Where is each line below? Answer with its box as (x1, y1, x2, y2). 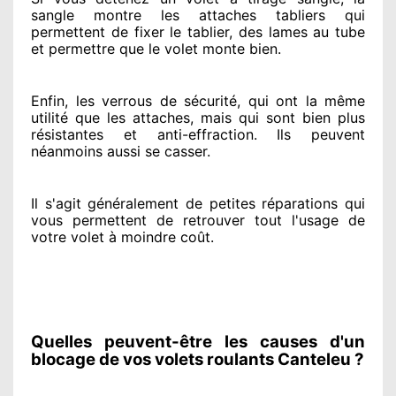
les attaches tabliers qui (141, 5, 365, 24)
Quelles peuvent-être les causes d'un (31, 331, 365, 352)
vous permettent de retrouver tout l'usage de (31, 210, 365, 229)
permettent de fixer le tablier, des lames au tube (31, 22, 365, 41)
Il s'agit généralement (31, 194, 179, 212)
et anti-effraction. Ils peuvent (103, 125, 365, 143)
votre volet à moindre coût (31, 227, 210, 246)
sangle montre (31, 5, 141, 24)
